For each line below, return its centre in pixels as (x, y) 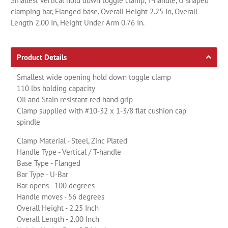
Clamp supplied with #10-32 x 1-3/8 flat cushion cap (102, 110)
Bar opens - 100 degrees (56, 185)
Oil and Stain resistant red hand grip (75, 99)
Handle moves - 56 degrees (61, 196)
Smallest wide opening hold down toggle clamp (94, 77)
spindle (29, 122)
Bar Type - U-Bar (43, 174)
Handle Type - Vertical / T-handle (69, 152)
